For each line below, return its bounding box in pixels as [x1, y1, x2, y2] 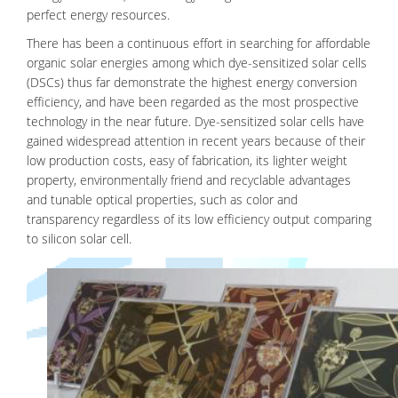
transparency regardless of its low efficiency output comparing [27, 211, 371, 227]
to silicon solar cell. [27, 230, 131, 247]
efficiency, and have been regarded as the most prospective [27, 93, 359, 110]
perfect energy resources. [27, 6, 170, 23]
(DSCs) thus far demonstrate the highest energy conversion [27, 74, 357, 91]
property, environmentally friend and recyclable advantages [27, 171, 351, 188]
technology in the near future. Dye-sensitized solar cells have [27, 113, 364, 130]
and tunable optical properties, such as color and [27, 191, 298, 208]
